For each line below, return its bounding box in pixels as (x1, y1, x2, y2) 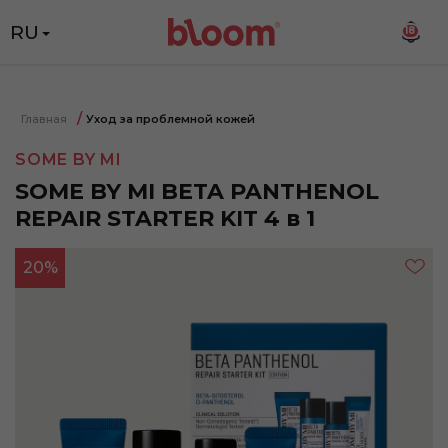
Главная (21, 112, 67, 126)
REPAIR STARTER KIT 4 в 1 (15, 205, 315, 232)
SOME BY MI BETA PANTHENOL (15, 178, 379, 205)
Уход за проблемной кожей (86, 112, 255, 126)
